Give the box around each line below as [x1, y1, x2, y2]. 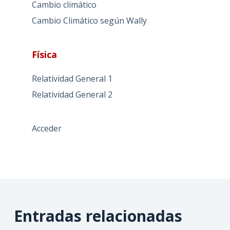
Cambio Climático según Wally [31, 14, 147, 26]
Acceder [31, 122, 62, 134]
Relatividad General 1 [31, 72, 112, 84]
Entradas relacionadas [13, 205, 182, 226]
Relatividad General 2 [31, 88, 112, 100]
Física [31, 48, 57, 61]
